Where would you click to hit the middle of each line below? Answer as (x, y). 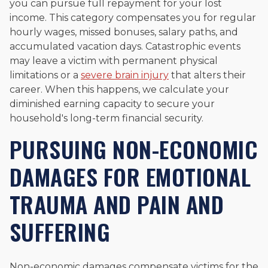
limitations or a (45, 75)
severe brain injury (125, 75)
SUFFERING (60, 232)
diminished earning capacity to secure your (112, 104)
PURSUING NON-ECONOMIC (134, 149)
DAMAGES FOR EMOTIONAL (130, 177)
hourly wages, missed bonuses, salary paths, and (124, 32)
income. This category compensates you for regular (133, 18)
